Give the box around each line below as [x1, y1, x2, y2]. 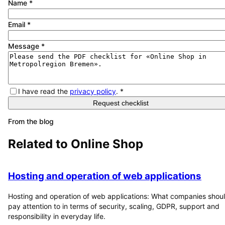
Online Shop [71, 136, 143, 151]
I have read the [18, 86, 68, 95]
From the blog [8, 117, 54, 126]
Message [8, 41, 41, 50]
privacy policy [70, 86, 116, 95]
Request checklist [92, 98, 149, 107]
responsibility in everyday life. [8, 212, 105, 221]
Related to [8, 136, 71, 151]
